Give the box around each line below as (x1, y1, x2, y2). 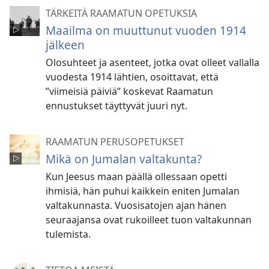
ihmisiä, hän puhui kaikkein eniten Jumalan (46, 184, 240, 198)
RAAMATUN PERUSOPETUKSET (46, 134, 184, 148)
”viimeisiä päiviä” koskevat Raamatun (46, 84, 213, 98)
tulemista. (46, 227, 91, 241)
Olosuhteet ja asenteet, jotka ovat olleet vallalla (46, 55, 259, 69)
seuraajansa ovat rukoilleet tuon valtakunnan (46, 213, 252, 226)
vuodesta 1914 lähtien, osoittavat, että (46, 70, 219, 83)
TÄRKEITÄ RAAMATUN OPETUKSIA (46, 6, 197, 20)
